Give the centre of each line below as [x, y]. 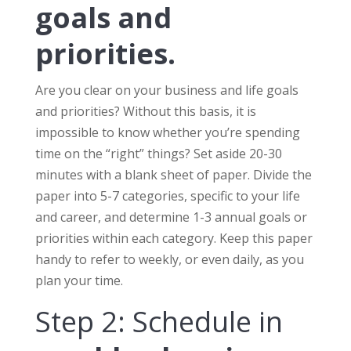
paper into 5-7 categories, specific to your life [167, 196]
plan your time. [79, 281]
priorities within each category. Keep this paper [174, 239]
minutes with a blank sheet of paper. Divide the [173, 175]
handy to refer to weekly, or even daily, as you [169, 260]
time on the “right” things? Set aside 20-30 [158, 154]
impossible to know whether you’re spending [167, 133]
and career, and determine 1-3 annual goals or [171, 217]
